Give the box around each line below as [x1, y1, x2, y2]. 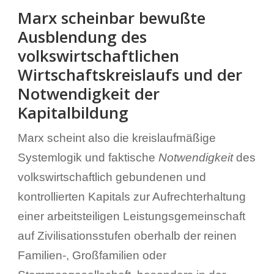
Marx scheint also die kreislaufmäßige [17, 131, 216, 144]
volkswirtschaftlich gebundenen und [17, 170, 206, 183]
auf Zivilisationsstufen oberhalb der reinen [17, 229, 237, 242]
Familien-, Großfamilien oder [17, 248, 166, 262]
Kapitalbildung [17, 101, 128, 124]
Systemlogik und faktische [17, 150, 158, 164]
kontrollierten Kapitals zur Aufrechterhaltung [17, 190, 246, 203]
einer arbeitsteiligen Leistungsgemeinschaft [17, 209, 245, 223]
